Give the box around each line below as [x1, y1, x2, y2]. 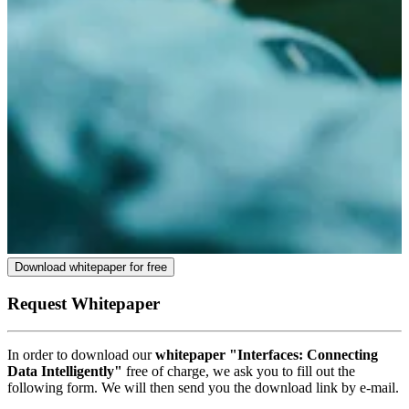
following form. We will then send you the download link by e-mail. [7, 380, 399, 396]
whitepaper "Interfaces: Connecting [155, 347, 378, 363]
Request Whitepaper [7, 293, 160, 313]
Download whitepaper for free [15, 259, 167, 274]
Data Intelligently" [7, 363, 122, 380]
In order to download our [7, 347, 155, 363]
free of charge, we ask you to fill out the [122, 363, 355, 380]
